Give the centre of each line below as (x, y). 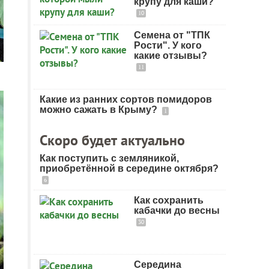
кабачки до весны (177, 210)
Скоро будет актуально (112, 140)
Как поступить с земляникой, (109, 158)
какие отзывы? (171, 56)
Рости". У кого (168, 45)
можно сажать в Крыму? (100, 110)
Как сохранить (169, 200)
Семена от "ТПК (172, 35)
